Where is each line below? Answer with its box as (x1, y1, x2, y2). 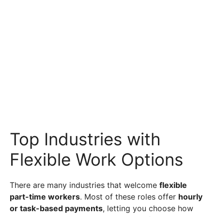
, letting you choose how (103, 203, 193, 214)
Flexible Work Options (10, 149, 183, 170)
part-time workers (10, 192, 80, 202)
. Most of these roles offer (80, 192, 178, 202)
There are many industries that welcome (10, 180, 159, 190)
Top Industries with (10, 129, 161, 150)
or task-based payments (10, 203, 103, 214)
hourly (178, 192, 202, 202)
